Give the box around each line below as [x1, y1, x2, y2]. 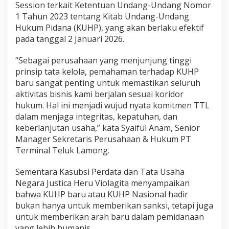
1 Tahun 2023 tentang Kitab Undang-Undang [15, 11, 189, 22]
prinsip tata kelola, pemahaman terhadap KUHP [15, 66, 199, 77]
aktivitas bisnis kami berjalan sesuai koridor [15, 88, 184, 100]
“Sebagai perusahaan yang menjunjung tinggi [15, 55, 192, 66]
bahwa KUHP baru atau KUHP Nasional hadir [15, 189, 188, 200]
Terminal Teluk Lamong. [15, 145, 109, 156]
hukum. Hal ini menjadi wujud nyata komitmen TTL [15, 100, 210, 111]
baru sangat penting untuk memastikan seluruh [15, 77, 200, 88]
